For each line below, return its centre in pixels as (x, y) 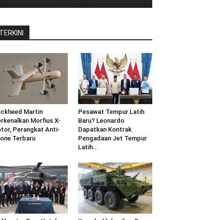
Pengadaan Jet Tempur (112, 138)
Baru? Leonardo (101, 120)
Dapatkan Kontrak (105, 129)
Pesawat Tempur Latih (111, 111)
